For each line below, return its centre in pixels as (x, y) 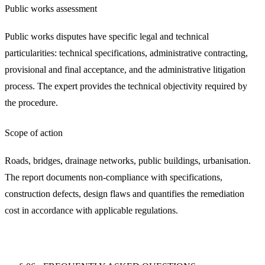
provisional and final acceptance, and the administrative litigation (125, 70)
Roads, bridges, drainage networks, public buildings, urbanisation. (128, 161)
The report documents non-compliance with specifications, (114, 177)
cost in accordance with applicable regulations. (91, 210)
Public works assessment (51, 9)
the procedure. (31, 103)
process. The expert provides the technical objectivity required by (126, 86)
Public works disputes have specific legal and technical (107, 36)
